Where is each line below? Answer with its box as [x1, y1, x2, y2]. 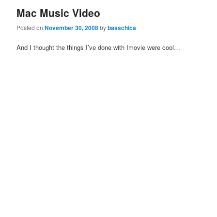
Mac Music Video [16, 5, 101, 20]
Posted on [16, 23, 45, 31]
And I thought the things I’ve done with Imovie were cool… [16, 42, 181, 52]
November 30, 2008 [45, 23, 99, 32]
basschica [108, 23, 137, 32]
